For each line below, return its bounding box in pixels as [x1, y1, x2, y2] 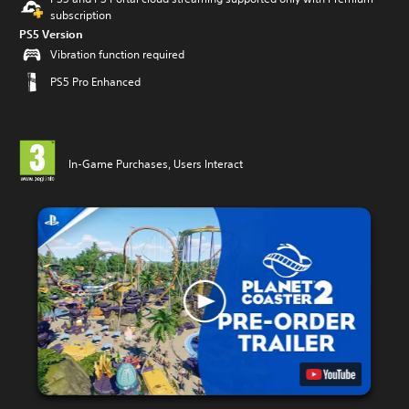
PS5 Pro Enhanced [50, 74, 141, 89]
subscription [50, 7, 111, 23]
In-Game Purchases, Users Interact [68, 155, 243, 172]
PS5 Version [19, 26, 83, 41]
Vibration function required [50, 47, 184, 62]
